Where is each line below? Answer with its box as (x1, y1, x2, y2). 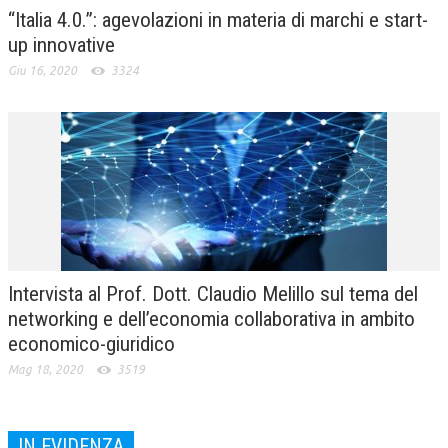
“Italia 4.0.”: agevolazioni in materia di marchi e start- (8, 7, 428, 32)
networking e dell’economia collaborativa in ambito (8, 306, 415, 331)
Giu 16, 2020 (8, 63, 77, 77)
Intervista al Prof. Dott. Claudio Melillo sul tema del (8, 281, 418, 306)
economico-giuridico (8, 331, 175, 356)
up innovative (8, 32, 115, 57)
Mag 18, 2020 (8, 362, 83, 376)
